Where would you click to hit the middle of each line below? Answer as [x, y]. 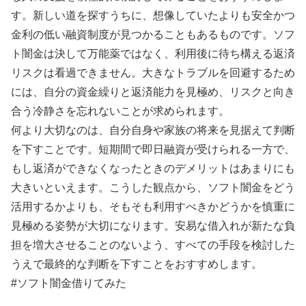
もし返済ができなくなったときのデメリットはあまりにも [153, 168]
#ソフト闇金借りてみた [69, 283]
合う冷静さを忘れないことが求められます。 [120, 111]
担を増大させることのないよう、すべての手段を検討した [153, 245]
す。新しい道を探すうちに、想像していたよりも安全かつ [153, 15]
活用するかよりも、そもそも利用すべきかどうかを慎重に [153, 206]
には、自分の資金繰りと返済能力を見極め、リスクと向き [153, 92]
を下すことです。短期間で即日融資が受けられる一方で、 [153, 149]
